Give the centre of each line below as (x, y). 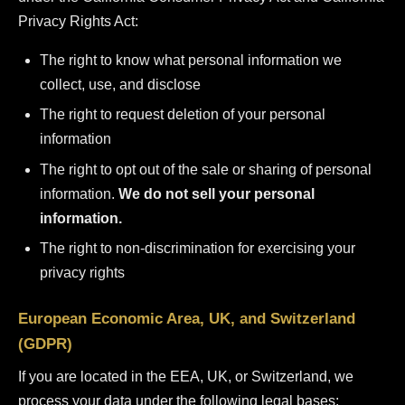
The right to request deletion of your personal (183, 115)
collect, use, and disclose (120, 84)
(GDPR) (45, 344)
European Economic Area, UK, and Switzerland (187, 319)
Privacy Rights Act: (78, 21)
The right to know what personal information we (191, 60)
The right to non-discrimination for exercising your (198, 249)
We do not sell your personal (217, 193)
